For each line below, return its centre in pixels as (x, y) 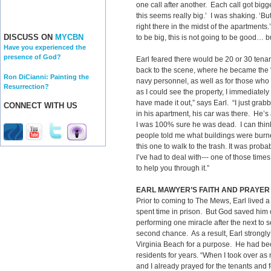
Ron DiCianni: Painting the (46, 77)
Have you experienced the (45, 47)
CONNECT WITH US (41, 106)
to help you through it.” (173, 168)
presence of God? (32, 57)
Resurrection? (26, 86)
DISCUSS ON (29, 38)
